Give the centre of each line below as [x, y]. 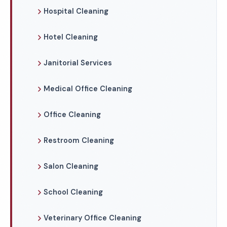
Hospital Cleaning [76, 11]
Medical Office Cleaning [88, 89]
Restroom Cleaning [79, 140]
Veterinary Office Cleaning [92, 218]
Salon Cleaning [71, 166]
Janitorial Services [78, 63]
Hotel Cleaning [71, 37]
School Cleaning [73, 192]
